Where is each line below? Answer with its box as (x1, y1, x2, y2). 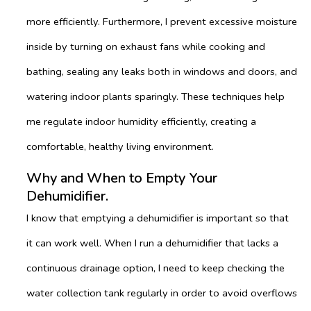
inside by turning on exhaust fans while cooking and (26, 39, 265, 53)
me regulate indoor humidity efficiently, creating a (26, 114, 256, 128)
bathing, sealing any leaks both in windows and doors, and (26, 64, 297, 78)
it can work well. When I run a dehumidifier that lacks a (26, 235, 278, 250)
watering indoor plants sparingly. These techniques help (26, 89, 285, 103)
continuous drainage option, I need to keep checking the (26, 260, 285, 275)
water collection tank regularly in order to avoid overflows (26, 285, 297, 300)
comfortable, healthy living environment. (26, 139, 214, 153)
